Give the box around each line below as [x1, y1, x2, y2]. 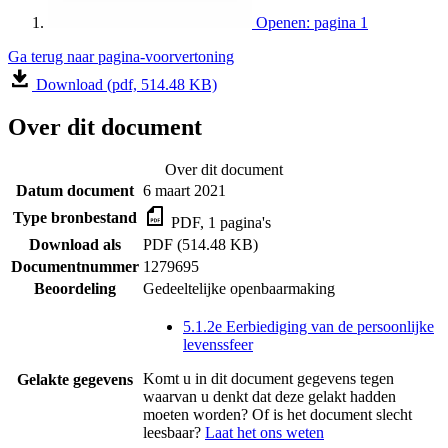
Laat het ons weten [205, 423, 324, 441]
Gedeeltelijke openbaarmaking [143, 279, 335, 297]
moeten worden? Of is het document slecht [143, 405, 412, 423]
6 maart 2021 [143, 181, 226, 199]
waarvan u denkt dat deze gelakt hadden [143, 387, 396, 405]
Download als [29, 235, 121, 253]
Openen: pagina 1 [256, 13, 368, 31]
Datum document [16, 181, 134, 199]
